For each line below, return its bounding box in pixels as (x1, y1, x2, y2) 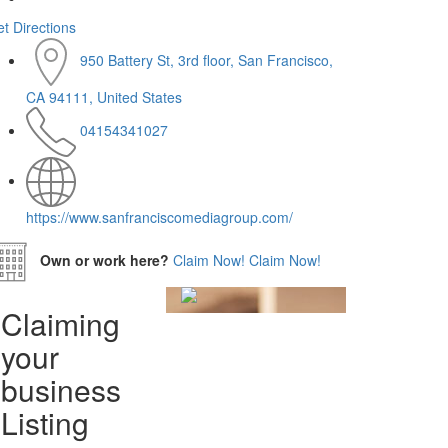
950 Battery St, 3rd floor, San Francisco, (80, 49, 333, 70)
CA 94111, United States (26, 86, 182, 107)
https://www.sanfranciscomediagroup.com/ (26, 206, 293, 227)
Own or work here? (40, 249, 169, 270)
